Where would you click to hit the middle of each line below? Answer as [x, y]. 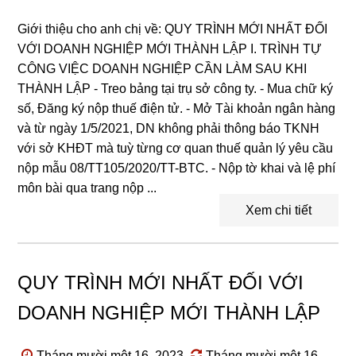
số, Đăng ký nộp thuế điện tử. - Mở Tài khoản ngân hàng [177, 108]
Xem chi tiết [279, 210]
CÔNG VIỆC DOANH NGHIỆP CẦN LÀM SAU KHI [163, 68]
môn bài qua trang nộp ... [87, 188]
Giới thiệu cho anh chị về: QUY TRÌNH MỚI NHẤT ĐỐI [173, 29]
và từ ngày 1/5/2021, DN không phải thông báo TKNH [169, 128]
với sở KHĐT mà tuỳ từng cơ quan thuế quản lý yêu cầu [176, 148]
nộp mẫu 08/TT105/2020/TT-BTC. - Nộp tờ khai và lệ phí [177, 168]
